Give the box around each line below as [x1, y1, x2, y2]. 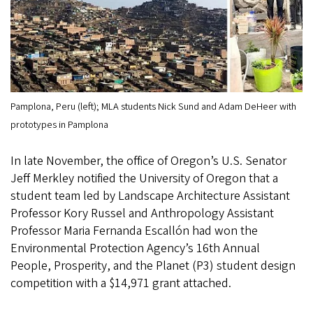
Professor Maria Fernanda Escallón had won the [10, 222, 258, 240]
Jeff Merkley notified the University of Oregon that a [10, 170, 278, 188]
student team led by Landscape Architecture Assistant [10, 187, 290, 205]
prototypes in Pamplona [10, 117, 108, 133]
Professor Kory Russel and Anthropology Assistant [10, 205, 274, 223]
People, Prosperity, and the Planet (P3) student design [10, 257, 296, 275]
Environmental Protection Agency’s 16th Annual [10, 240, 260, 258]
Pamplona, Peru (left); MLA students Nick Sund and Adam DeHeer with [10, 99, 296, 115]
